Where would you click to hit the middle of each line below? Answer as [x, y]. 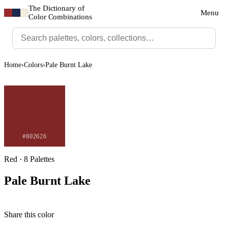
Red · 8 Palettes [29, 159]
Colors [33, 65]
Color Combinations [60, 17]
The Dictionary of [56, 8]
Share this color [29, 215]
